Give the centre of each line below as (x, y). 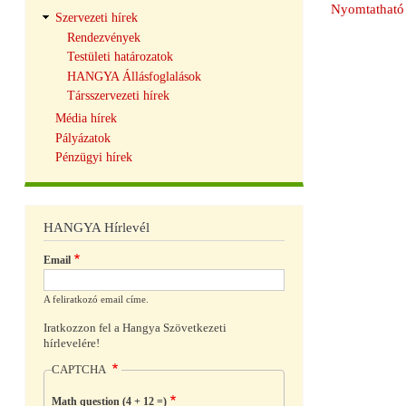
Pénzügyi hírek (93, 158)
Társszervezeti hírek (118, 96)
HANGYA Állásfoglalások (134, 76)
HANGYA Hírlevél (97, 228)
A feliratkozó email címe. (96, 300)
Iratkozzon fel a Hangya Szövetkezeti (135, 328)
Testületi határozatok (120, 57)
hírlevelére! (72, 343)
